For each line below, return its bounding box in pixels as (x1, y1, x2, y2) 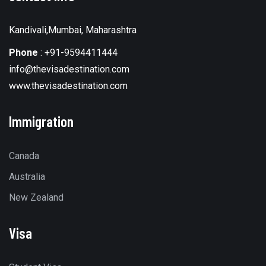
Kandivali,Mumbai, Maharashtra (9, 24, 137, 36)
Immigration (9, 112, 74, 130)
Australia (9, 171, 45, 182)
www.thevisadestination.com (9, 80, 128, 91)
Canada (9, 150, 39, 161)
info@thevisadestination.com (9, 64, 129, 75)
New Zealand (9, 192, 64, 203)
